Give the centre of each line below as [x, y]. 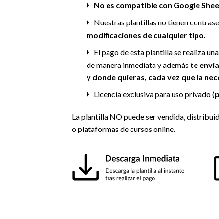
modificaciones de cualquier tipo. [146, 35]
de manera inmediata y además [139, 65]
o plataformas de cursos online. [123, 129]
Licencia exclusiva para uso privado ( [154, 94]
